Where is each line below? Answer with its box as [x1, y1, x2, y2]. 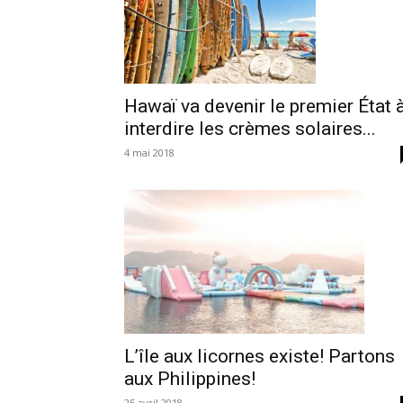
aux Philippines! [124, 367, 255, 390]
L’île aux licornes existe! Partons [124, 345, 395, 367]
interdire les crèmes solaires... [124, 117, 376, 139]
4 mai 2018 [124, 145, 175, 159]
